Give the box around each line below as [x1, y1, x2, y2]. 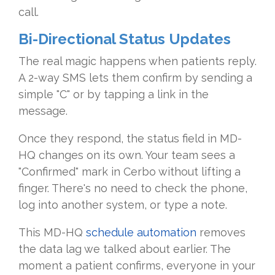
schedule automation [86, 226, 196, 239]
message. [18, 104, 68, 118]
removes [196, 226, 246, 239]
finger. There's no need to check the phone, [18, 182, 247, 195]
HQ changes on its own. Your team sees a [18, 149, 235, 162]
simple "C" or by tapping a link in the [18, 88, 209, 101]
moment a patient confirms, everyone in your [18, 259, 255, 273]
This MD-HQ [18, 226, 86, 239]
